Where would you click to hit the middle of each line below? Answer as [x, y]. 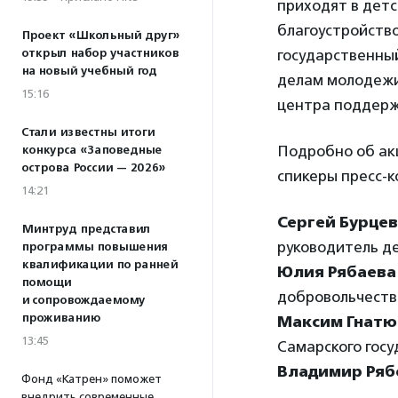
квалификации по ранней [99, 265]
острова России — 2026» [93, 168]
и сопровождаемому [83, 300]
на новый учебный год [89, 71]
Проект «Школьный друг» [100, 36]
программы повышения [94, 247]
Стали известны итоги [88, 132]
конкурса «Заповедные [92, 150]
